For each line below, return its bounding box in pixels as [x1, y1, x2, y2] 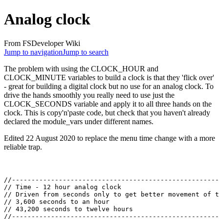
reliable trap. [4, 142, 42, 151]
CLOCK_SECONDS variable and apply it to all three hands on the [4, 99, 212, 108]
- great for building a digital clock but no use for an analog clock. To [4, 82, 214, 90]
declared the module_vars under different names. [4, 117, 153, 126]
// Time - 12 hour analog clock [4, 183, 121, 191]
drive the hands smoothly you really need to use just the [4, 90, 175, 99]
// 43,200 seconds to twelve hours [4, 205, 133, 213]
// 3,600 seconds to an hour [4, 197, 109, 205]
